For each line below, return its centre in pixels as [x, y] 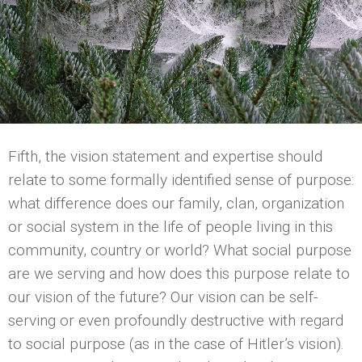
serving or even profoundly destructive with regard [176, 320]
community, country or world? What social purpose [180, 250]
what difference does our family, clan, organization [176, 203]
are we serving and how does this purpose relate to [179, 273]
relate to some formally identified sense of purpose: [181, 179]
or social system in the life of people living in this [170, 226]
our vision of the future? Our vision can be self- [163, 297]
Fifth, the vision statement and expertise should [165, 156]
